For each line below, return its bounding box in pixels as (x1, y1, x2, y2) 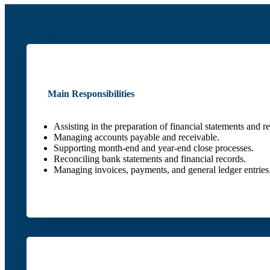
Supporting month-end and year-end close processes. (54, 143, 254, 154)
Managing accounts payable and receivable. (54, 132, 220, 143)
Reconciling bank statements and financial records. (54, 154, 246, 165)
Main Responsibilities (48, 89, 135, 99)
